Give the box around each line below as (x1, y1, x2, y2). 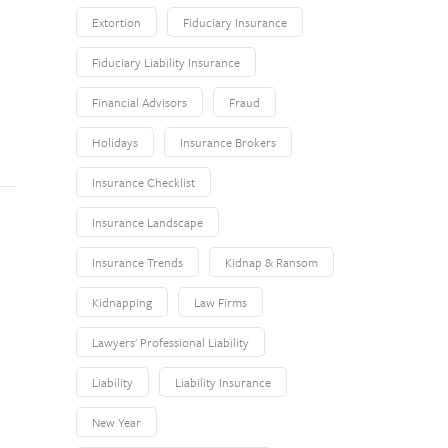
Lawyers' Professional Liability (92, 333, 249, 351)
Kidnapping (92, 293, 152, 311)
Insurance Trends (92, 253, 183, 271)
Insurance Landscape (92, 213, 203, 231)
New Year (92, 413, 141, 431)
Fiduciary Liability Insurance (92, 53, 240, 71)
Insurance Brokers (180, 133, 276, 151)
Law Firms (194, 293, 247, 311)
